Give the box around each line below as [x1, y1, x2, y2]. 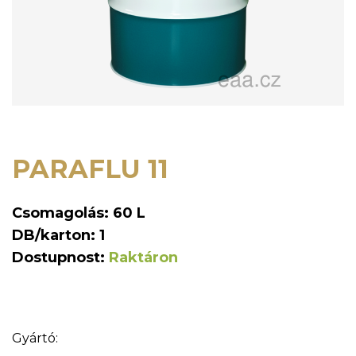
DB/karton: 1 [12, 226, 105, 244]
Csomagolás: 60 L [12, 204, 145, 222]
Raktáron [109, 249, 178, 266]
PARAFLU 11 [12, 153, 168, 184]
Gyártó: [12, 331, 58, 346]
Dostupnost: [12, 249, 109, 266]
